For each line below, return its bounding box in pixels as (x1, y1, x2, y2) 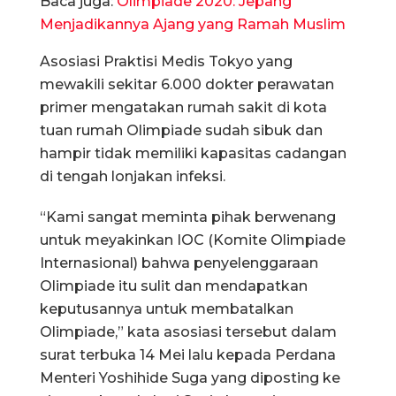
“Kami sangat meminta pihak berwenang (40, 208, 336, 225)
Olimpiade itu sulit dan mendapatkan (40, 277, 308, 294)
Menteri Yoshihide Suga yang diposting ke (40, 369, 340, 386)
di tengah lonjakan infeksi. (40, 167, 225, 185)
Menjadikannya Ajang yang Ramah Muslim (40, 15, 346, 33)
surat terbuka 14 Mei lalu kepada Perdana (40, 346, 336, 363)
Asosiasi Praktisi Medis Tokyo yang (40, 52, 293, 70)
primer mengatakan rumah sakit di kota (40, 98, 327, 116)
